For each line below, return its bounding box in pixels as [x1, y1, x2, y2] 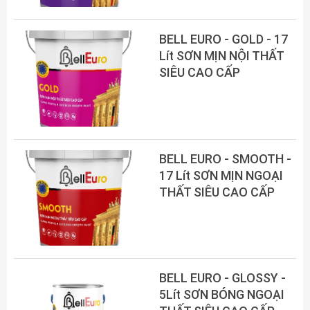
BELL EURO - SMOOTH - [159, 151, 291, 166]
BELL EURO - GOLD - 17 [159, 31, 288, 46]
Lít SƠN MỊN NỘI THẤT [159, 48, 284, 63]
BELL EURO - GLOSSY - [159, 271, 286, 286]
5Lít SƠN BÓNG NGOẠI [159, 287, 284, 302]
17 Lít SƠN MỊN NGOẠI [159, 167, 283, 183]
